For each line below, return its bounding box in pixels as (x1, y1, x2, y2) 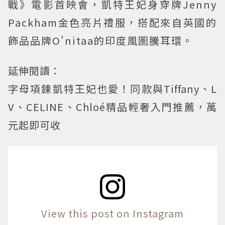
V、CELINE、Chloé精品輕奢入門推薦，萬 (8, 99, 217, 114)
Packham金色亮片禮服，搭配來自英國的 (8, 15, 217, 30)
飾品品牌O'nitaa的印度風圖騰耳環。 (8, 33, 193, 48)
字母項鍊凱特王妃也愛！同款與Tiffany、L (8, 81, 217, 96)
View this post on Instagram (41, 205, 184, 220)
